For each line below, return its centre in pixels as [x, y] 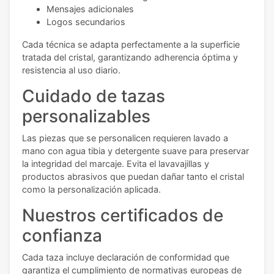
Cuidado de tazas [94, 96]
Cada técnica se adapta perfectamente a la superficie [131, 44]
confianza [62, 235]
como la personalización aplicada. [91, 189]
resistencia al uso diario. [71, 70]
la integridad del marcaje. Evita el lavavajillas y [116, 163]
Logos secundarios [86, 21]
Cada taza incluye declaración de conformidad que [126, 257]
